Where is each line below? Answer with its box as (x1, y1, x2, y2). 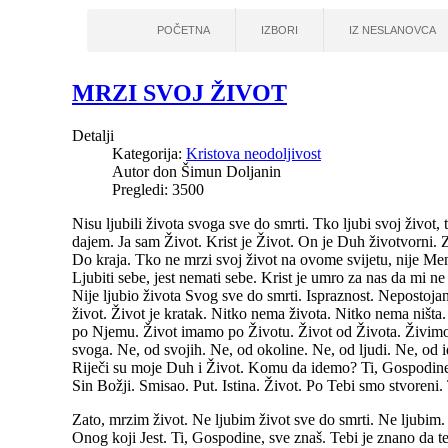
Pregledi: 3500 (112, 180, 204, 198)
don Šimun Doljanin (153, 162, 281, 180)
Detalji (72, 126, 114, 144)
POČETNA (157, 24, 210, 36)
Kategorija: (112, 144, 186, 162)
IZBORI (261, 24, 298, 36)
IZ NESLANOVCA (349, 24, 436, 36)
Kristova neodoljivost (186, 144, 321, 162)
